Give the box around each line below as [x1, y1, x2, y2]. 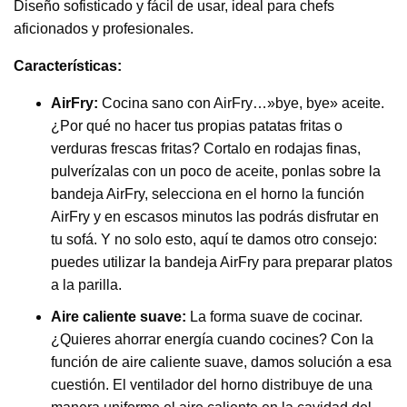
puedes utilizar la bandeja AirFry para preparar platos [50, 254, 392, 271]
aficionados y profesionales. [14, 21, 194, 37]
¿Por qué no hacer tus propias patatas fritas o [50, 118, 342, 134]
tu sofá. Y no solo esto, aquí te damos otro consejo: [50, 232, 377, 248]
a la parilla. [50, 277, 122, 293]
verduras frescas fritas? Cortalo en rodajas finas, [50, 141, 361, 157]
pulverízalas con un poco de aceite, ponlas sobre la [50, 164, 381, 180]
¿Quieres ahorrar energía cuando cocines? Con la [50, 332, 373, 348]
